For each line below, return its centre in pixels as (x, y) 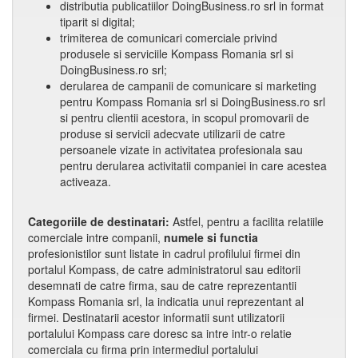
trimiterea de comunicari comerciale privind (169, 38)
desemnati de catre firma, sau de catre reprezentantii (162, 285)
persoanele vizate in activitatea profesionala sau (181, 149)
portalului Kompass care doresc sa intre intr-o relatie (160, 333)
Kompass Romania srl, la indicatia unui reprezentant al (166, 301)
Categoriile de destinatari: (99, 221)
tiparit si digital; (97, 22)
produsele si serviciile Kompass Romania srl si (177, 54)
